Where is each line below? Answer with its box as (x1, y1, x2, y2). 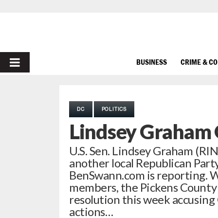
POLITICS (101, 106, 127, 112)
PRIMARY (9, 54, 61, 70)
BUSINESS (136, 57, 167, 66)
